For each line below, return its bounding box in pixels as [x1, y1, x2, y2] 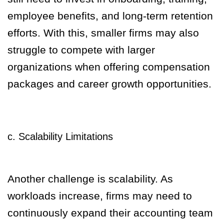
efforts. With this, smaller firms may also [7, 27, 199, 39]
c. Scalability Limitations [7, 131, 113, 142]
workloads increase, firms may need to [7, 190, 192, 202]
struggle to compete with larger [7, 44, 155, 56]
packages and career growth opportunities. [7, 78, 211, 90]
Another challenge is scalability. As [7, 173, 173, 185]
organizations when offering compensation [7, 61, 210, 73]
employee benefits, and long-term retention [7, 10, 213, 22]
